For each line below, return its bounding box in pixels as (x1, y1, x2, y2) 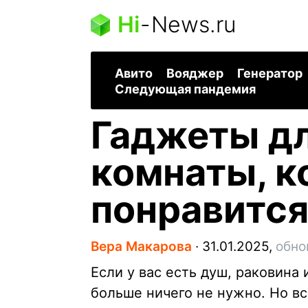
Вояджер (166, 66, 223, 81)
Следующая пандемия (115, 82, 256, 97)
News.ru (151, 11, 236, 38)
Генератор (237, 66, 302, 81)
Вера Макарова (91, 239, 192, 255)
